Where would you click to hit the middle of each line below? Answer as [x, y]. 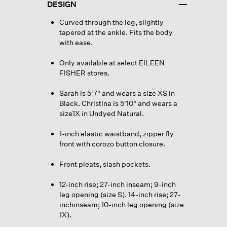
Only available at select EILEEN [112, 62]
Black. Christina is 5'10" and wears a [118, 103]
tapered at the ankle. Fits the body [116, 32]
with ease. [76, 42]
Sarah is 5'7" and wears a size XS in [117, 93]
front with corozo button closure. [112, 143]
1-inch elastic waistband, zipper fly [116, 133]
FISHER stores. [84, 72]
